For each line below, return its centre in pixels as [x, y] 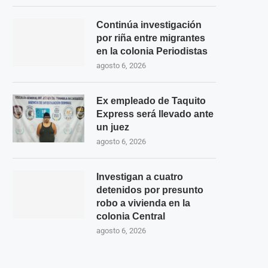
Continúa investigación [149, 25]
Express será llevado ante [155, 114]
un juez [113, 127]
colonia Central [131, 216]
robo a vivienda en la [143, 203]
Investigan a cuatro [140, 177]
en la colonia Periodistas [152, 51]
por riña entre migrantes [151, 38]
